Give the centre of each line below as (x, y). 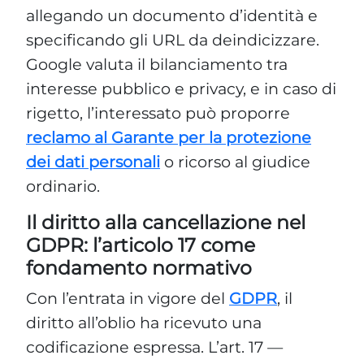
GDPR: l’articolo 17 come (141, 245)
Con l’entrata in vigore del (128, 298)
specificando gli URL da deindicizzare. (173, 39)
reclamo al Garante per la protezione (169, 137)
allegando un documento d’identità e (172, 15)
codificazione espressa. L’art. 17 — (154, 347)
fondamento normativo (139, 267)
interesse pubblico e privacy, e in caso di (181, 88)
